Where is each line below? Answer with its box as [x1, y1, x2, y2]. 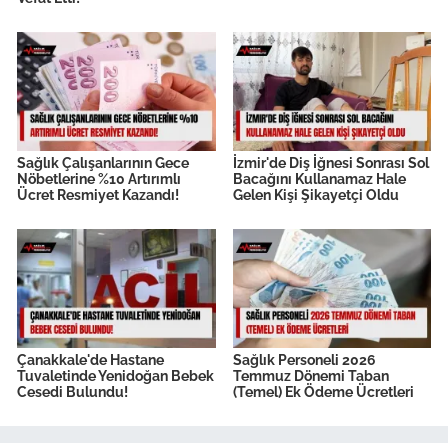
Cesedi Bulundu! [17, 384, 128, 400]
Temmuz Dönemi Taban [232, 368, 389, 384]
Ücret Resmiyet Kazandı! [17, 187, 179, 204]
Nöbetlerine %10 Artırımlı [17, 171, 181, 188]
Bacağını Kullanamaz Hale [232, 171, 406, 188]
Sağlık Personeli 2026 [232, 352, 376, 368]
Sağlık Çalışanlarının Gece [17, 155, 189, 172]
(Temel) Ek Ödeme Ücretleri [232, 384, 414, 400]
